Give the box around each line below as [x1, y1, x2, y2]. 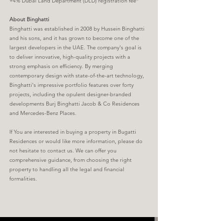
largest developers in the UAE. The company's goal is [9, 44, 142, 51]
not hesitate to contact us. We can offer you [9, 147, 116, 154]
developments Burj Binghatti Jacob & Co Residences [9, 100, 140, 107]
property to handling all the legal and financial [9, 166, 124, 173]
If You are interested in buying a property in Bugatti [9, 128, 136, 135]
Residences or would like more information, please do [9, 138, 143, 145]
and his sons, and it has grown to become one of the [9, 35, 139, 41]
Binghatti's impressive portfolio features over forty [9, 81, 134, 88]
